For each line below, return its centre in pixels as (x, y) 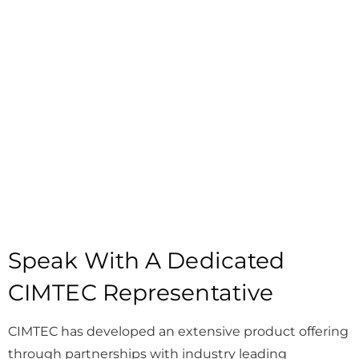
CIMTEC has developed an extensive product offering (178, 331)
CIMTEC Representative (141, 292)
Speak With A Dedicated (147, 260)
